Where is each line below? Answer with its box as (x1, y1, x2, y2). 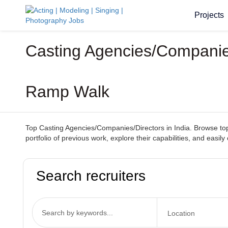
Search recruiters (36, 168, 146, 184)
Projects (194, 11, 224, 19)
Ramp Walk (25, 82, 109, 101)
